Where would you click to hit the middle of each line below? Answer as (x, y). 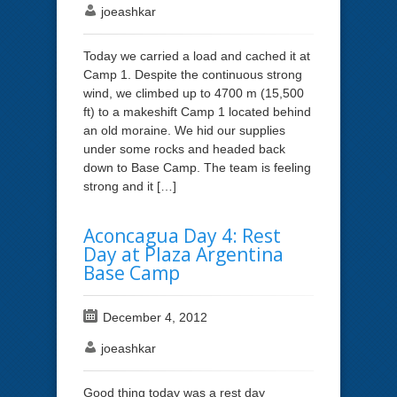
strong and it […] (130, 186)
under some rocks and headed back (184, 148)
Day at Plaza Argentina (183, 254)
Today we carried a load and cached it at (197, 55)
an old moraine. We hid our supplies (184, 130)
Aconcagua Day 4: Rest (182, 235)
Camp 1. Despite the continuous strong (193, 74)
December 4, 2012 (155, 317)
